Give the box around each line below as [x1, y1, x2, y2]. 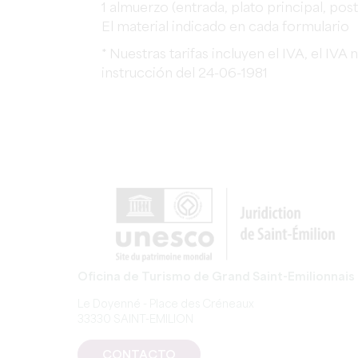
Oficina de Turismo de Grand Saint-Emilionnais [78, 272, 355, 283]
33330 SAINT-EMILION [78, 315, 193, 325]
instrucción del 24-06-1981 [101, 67, 268, 81]
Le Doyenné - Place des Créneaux [78, 300, 254, 310]
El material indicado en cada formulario [101, 21, 349, 34]
